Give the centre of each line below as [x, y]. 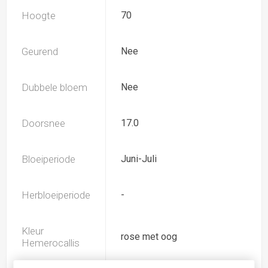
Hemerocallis [51, 243]
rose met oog [149, 237]
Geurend [40, 51]
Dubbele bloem [54, 87]
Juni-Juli [139, 159]
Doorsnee [43, 123]
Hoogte [39, 16]
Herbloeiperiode [56, 195]
